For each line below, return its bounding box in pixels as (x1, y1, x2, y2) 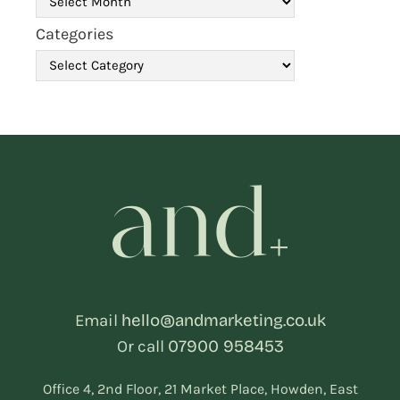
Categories (36, 23, 113, 44)
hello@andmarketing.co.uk (121, 310, 326, 330)
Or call (116, 336, 168, 356)
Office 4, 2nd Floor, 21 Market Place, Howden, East (42, 379, 358, 397)
